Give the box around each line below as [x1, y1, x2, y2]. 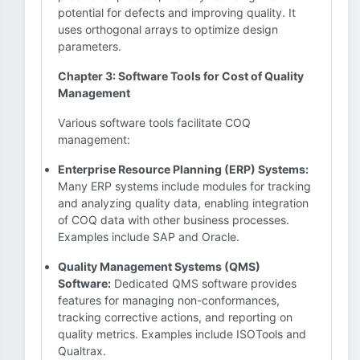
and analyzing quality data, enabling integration [58, 196, 309, 210]
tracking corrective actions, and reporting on [58, 310, 292, 324]
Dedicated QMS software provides [111, 276, 297, 290]
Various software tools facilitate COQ [58, 116, 251, 129]
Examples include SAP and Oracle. [58, 230, 239, 243]
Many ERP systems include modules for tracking [58, 179, 311, 193]
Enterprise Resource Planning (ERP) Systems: [58, 162, 309, 176]
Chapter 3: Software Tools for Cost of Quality [58, 69, 304, 83]
